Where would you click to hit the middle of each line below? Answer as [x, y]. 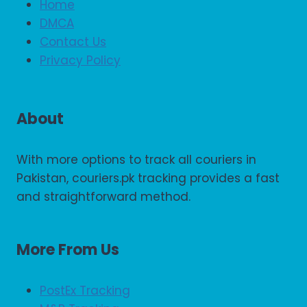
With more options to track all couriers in [136, 160]
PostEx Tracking [85, 291]
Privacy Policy [80, 60]
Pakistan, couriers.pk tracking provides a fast [148, 179]
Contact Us [73, 41]
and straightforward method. [103, 197]
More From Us [68, 250]
